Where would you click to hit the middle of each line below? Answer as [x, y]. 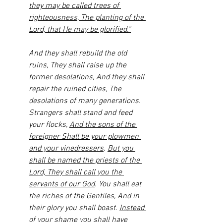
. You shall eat [119, 184]
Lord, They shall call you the [76, 172]
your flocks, [49, 125]
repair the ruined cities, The [76, 89]
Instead [133, 208]
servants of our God [62, 184]
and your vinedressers [66, 149]
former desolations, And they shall [87, 77]
